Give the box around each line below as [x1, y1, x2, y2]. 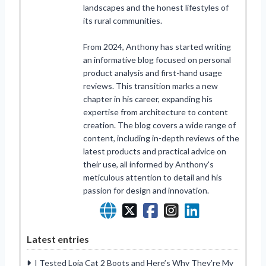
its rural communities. [83, 15, 162, 26]
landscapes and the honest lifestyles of [83, 2, 229, 12]
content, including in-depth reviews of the [83, 132, 239, 143]
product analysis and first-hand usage [83, 67, 222, 78]
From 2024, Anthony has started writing [83, 41, 231, 52]
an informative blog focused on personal [83, 54, 231, 65]
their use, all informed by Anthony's [83, 159, 214, 169]
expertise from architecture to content [83, 106, 228, 117]
